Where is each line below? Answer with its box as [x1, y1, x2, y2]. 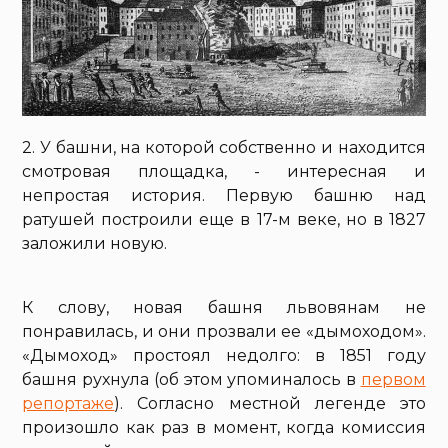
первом [360, 370, 426, 390]
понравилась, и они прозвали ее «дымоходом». [22, 322, 426, 342]
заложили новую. [22, 234, 168, 254]
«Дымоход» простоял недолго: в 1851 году [22, 346, 426, 366]
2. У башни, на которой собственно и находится [22, 138, 426, 158]
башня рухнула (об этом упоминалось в [22, 370, 361, 390]
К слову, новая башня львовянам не [22, 298, 426, 318]
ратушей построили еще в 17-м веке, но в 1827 [22, 210, 426, 230]
